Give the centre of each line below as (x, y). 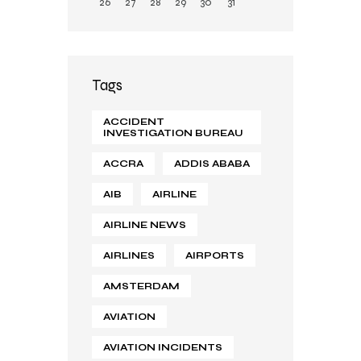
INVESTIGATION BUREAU (173, 133)
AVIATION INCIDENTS (163, 347)
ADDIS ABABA (212, 163)
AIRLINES (129, 255)
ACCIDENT (134, 121)
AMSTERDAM (141, 286)
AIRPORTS (215, 255)
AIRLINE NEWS (145, 224)
